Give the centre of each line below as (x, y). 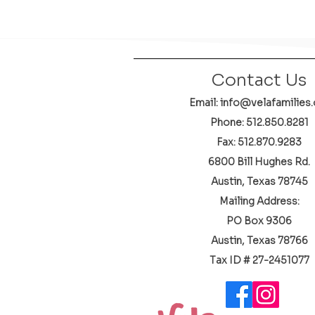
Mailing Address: (259, 201)
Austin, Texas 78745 (259, 181)
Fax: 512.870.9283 (259, 142)
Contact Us (259, 80)
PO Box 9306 (259, 221)
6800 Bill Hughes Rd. (259, 162)
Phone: (228, 122)
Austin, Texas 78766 (259, 240)
